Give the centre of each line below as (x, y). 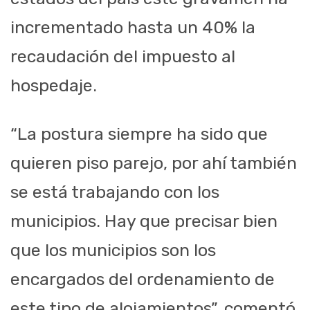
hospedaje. (54, 86)
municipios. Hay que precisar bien (144, 221)
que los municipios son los (113, 250)
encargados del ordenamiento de (143, 280)
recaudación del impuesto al (123, 57)
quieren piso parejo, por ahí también (154, 163)
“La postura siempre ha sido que (139, 134)
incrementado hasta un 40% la (133, 28)
